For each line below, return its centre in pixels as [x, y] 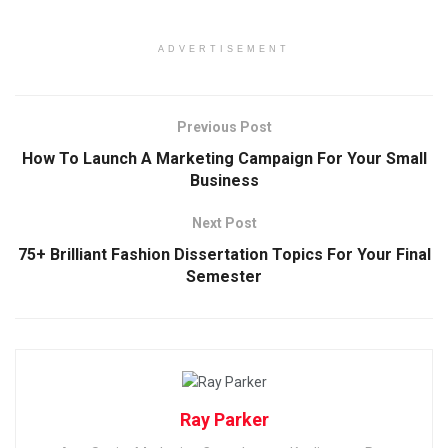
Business [224, 180]
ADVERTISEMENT [224, 49]
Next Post [224, 223]
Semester [224, 276]
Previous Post [224, 127]
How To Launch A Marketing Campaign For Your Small [224, 158]
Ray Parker [224, 420]
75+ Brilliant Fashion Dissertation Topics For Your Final [224, 254]
